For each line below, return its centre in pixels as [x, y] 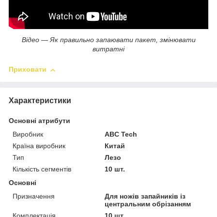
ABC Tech [121, 134]
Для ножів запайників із [145, 196]
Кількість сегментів [42, 169]
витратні [108, 49]
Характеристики [40, 101]
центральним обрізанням [148, 204]
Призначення [34, 196]
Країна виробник [39, 146]
